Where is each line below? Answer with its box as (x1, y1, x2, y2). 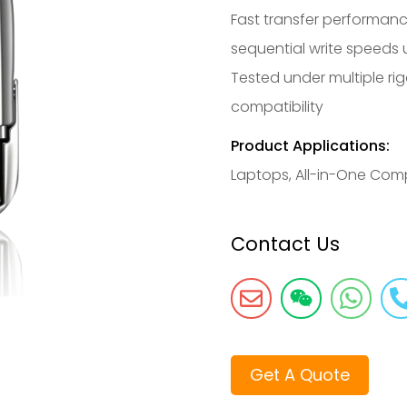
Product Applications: (231, 135, 390, 157)
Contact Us (231, 230, 340, 257)
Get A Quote (250, 362, 350, 386)
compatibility (231, 96, 323, 118)
